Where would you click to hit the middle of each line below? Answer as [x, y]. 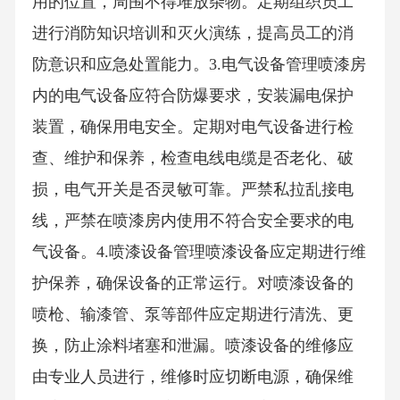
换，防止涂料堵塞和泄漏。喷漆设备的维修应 [192, 346]
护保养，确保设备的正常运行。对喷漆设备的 [192, 283]
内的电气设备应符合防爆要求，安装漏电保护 [192, 96]
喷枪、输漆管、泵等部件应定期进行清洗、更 [192, 315]
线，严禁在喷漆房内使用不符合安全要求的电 [192, 221]
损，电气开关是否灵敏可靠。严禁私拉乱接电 [192, 190]
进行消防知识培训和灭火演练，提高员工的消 [192, 33]
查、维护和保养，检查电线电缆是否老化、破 [192, 158]
